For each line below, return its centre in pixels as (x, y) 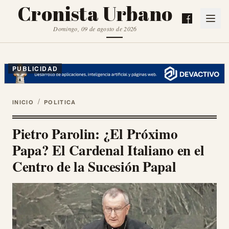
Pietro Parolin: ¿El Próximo (95, 134)
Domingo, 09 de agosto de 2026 (95, 29)
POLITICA (60, 102)
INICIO (23, 102)
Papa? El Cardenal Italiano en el (108, 150)
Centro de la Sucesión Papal (94, 167)
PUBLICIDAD (35, 68)
